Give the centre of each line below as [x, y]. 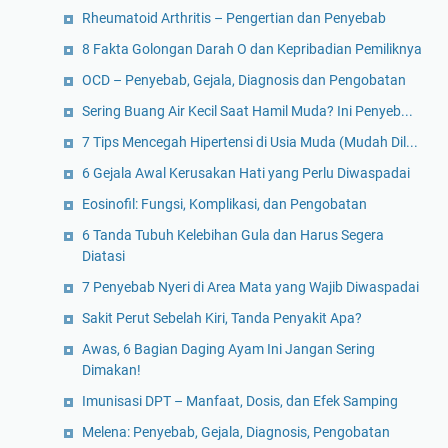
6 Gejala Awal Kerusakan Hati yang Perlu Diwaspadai [246, 173]
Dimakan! [111, 370]
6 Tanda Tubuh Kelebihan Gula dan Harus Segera [233, 235]
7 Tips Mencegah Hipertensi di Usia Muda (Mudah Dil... [250, 142]
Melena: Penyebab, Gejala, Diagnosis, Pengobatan [236, 432]
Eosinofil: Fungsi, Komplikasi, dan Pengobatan [224, 204]
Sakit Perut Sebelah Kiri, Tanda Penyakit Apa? [222, 318]
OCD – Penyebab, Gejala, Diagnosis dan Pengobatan [244, 80]
